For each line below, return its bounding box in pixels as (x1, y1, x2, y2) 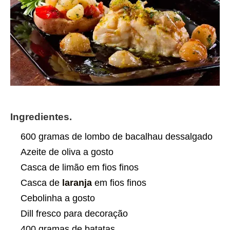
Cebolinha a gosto (21, 193, 95, 204)
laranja (62, 178, 92, 188)
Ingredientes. (10, 111, 72, 123)
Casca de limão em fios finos (21, 162, 139, 173)
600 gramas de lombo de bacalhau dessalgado (21, 131, 213, 142)
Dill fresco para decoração (21, 208, 128, 219)
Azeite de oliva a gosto (21, 147, 113, 158)
